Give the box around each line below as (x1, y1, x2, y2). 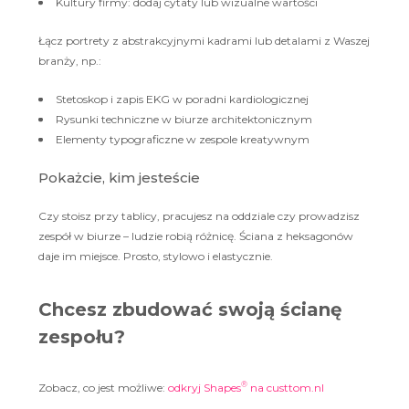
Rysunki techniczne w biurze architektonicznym (56, 112, 312, 127)
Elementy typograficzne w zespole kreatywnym (56, 132, 309, 147)
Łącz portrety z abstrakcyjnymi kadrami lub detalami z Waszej (38, 34, 370, 48)
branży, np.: (38, 54, 101, 68)
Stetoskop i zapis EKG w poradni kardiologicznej (56, 92, 309, 107)
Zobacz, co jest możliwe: (38, 381, 168, 395)
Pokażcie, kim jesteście (38, 169, 200, 187)
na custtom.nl (247, 381, 324, 395)
